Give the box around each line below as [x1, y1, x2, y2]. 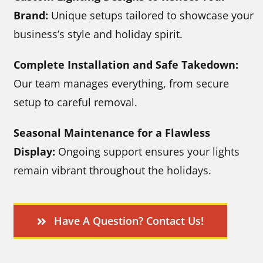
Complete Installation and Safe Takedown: [14, 58, 239, 72]
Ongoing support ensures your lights [55, 144, 240, 159]
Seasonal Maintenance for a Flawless [14, 126, 211, 140]
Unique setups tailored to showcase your [48, 8, 254, 23]
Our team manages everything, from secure [14, 76, 230, 91]
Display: [14, 144, 56, 159]
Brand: [14, 8, 49, 23]
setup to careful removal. [14, 95, 138, 110]
